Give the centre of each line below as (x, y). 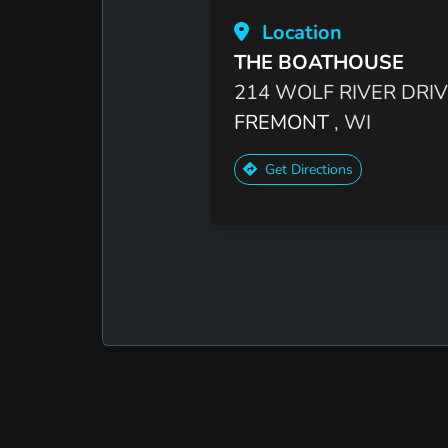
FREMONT (283, 122)
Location (299, 32)
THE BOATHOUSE (318, 62)
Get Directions (306, 169)
